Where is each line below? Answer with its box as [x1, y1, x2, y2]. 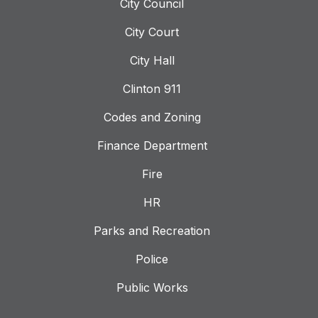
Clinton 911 [123, 81, 181, 96]
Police [136, 251, 168, 266]
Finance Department [97, 138, 207, 153]
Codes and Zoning [103, 109, 201, 124]
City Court [125, 24, 179, 39]
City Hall [129, 53, 175, 67]
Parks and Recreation [94, 223, 210, 238]
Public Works [116, 280, 188, 295]
